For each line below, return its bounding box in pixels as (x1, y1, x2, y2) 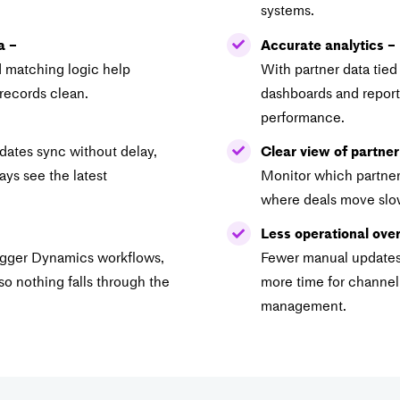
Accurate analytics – (260, 33, 396, 55)
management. (260, 294, 346, 316)
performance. (260, 105, 345, 128)
